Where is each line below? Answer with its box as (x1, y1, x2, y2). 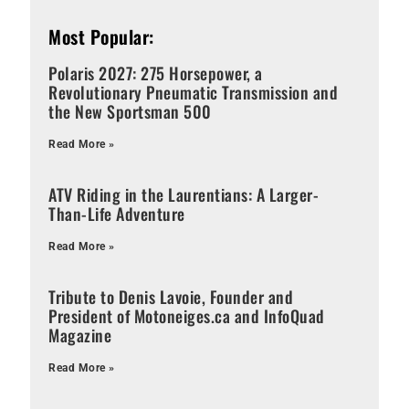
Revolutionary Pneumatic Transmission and (48, 79, 339, 104)
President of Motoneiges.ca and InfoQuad (48, 303, 325, 328)
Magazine (48, 322, 112, 347)
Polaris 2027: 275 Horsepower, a (48, 60, 263, 85)
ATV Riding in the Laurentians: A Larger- (48, 182, 320, 206)
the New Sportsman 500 (48, 99, 212, 123)
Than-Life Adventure (48, 201, 185, 225)
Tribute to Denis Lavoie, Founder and (48, 284, 294, 309)
